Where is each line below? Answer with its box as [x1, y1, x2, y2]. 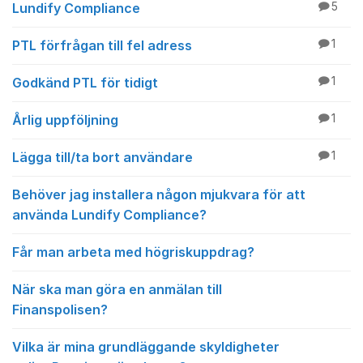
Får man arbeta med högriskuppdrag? [12, 244, 254, 260]
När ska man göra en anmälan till [12, 281, 222, 297]
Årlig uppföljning [12, 112, 118, 128]
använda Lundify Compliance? [12, 207, 207, 223]
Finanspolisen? [12, 301, 108, 318]
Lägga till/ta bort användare [12, 149, 193, 165]
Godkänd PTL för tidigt [12, 75, 158, 91]
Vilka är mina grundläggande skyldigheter [12, 339, 280, 355]
